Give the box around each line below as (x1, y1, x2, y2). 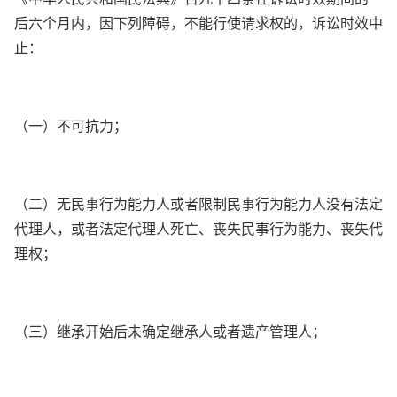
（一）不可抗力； (14, 116, 128, 135)
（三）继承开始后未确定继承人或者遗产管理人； (14, 322, 326, 340)
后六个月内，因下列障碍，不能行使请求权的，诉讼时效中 (14, 13, 383, 32)
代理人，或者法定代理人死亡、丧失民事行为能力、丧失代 (14, 219, 383, 237)
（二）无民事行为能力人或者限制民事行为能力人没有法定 (14, 194, 383, 213)
